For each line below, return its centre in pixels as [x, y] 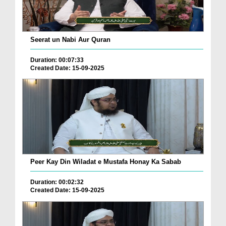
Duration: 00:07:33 [57, 60]
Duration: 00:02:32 [57, 182]
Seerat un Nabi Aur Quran [70, 39]
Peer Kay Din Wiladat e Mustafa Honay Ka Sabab [106, 162]
